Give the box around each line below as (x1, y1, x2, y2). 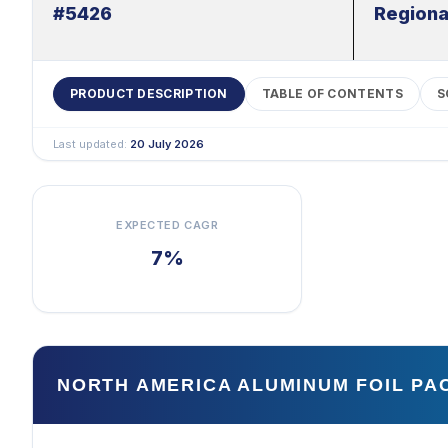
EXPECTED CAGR (116, 218, 219, 232)
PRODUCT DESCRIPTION (70, 86, 228, 101)
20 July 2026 (130, 137, 204, 151)
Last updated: (53, 137, 130, 151)
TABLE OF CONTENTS (261, 86, 403, 101)
